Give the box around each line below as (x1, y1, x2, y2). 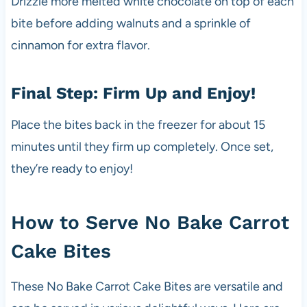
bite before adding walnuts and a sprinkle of (10, 15, 251, 31)
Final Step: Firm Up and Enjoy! (10, 83, 256, 103)
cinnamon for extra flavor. (10, 37, 150, 53)
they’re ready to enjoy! (10, 160, 133, 176)
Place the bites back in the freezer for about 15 (10, 116, 265, 132)
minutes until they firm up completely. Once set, (10, 138, 273, 154)
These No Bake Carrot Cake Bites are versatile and (10, 278, 283, 294)
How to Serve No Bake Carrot (10, 210, 289, 234)
